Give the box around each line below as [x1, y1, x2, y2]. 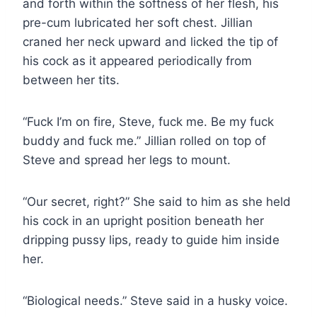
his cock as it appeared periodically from [23, 53, 252, 68]
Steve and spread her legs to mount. [23, 152, 231, 167]
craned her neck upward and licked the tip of [23, 34, 278, 49]
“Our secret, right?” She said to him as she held [23, 194, 291, 209]
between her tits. [23, 72, 120, 87]
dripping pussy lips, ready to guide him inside [23, 232, 279, 247]
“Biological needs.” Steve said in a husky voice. [23, 293, 288, 308]
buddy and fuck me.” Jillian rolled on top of [23, 133, 266, 148]
